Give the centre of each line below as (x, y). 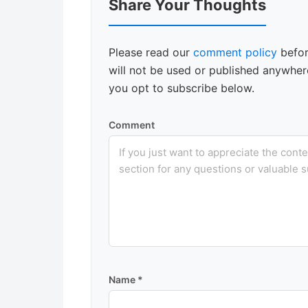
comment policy (235, 52)
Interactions (143, 14)
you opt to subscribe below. (181, 88)
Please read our (151, 52)
